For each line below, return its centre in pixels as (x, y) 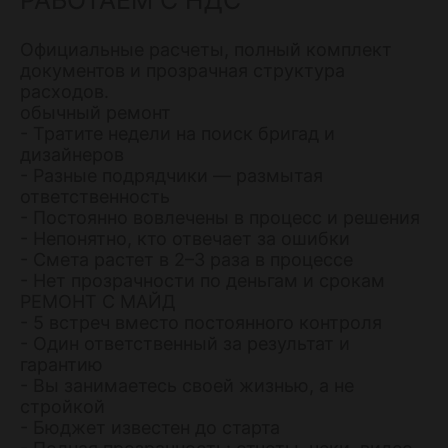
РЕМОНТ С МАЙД (98, 301)
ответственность (95, 196)
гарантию (61, 364)
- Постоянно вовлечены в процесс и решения (220, 217)
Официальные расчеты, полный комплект (206, 49)
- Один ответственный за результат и (185, 343)
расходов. (64, 91)
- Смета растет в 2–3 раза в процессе (186, 259)
